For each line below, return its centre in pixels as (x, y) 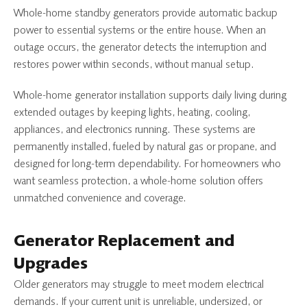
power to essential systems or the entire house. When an (140, 30)
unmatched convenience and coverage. (100, 198)
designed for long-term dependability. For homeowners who (147, 164)
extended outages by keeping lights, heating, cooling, (132, 113)
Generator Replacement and (124, 242)
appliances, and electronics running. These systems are (135, 130)
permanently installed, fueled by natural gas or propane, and (145, 147)
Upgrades (51, 265)
